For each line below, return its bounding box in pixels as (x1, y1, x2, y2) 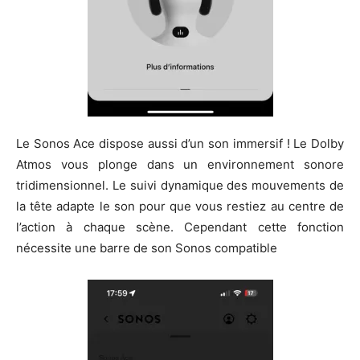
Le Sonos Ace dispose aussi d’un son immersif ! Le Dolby (16, 136, 344, 151)
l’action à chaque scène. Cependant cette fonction (16, 219, 344, 235)
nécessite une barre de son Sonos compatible (16, 240, 277, 256)
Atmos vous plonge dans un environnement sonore (16, 157, 344, 172)
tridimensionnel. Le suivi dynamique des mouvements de (16, 178, 344, 193)
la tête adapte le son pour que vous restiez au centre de (16, 198, 344, 214)
